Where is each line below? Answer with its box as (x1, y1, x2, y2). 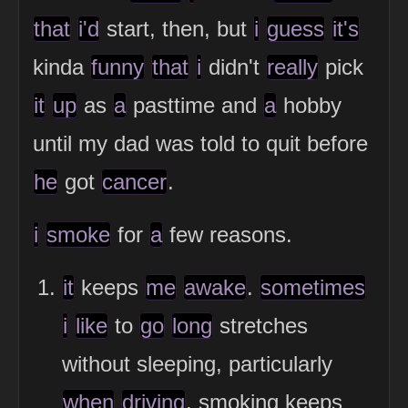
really (267, 54, 318, 79)
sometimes (260, 274, 365, 300)
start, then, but (100, 15, 253, 41)
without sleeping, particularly (62, 351, 332, 376)
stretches (213, 312, 308, 338)
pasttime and (127, 92, 263, 117)
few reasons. (163, 221, 292, 247)
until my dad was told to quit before (33, 130, 368, 156)
